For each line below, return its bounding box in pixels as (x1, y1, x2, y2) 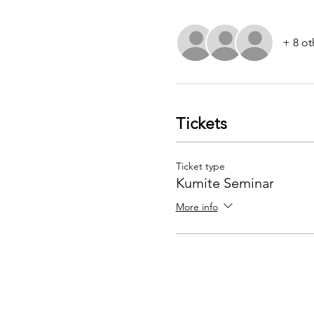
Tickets (175, 114, 227, 133)
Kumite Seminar (175, 175, 274, 192)
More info (175, 200, 218, 213)
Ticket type (175, 160, 225, 173)
